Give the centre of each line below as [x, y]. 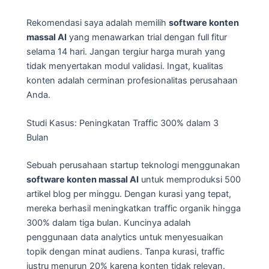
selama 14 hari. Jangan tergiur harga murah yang [126, 51]
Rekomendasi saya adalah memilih [98, 23]
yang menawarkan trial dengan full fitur [147, 37]
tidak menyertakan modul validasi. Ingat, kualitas [125, 66]
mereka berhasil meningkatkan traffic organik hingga [134, 208]
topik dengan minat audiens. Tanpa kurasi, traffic [125, 251]
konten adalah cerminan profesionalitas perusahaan [132, 80]
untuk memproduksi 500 [190, 179]
